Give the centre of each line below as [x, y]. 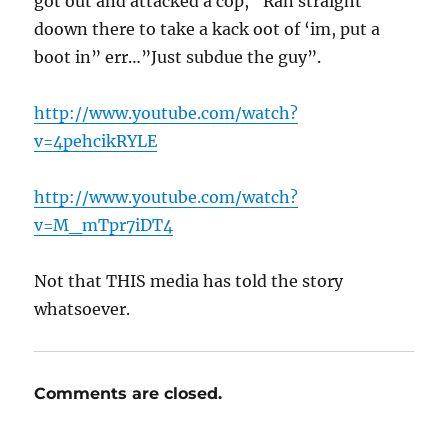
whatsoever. [82, 308]
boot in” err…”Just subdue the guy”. [178, 56]
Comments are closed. [128, 393]
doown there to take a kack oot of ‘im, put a [207, 28]
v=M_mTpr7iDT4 [104, 224]
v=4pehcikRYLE [96, 140]
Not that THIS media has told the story [189, 280]
